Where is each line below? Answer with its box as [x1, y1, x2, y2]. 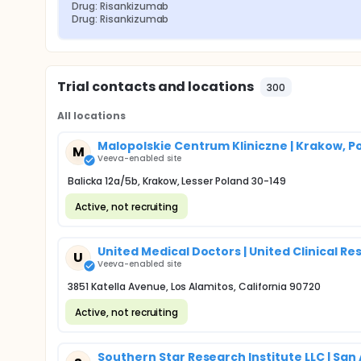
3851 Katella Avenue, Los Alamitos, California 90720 [68, 280, 321, 293]
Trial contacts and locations [57, 77, 255, 96]
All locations [57, 109, 126, 122]
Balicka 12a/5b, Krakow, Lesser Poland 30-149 [68, 174, 286, 188]
